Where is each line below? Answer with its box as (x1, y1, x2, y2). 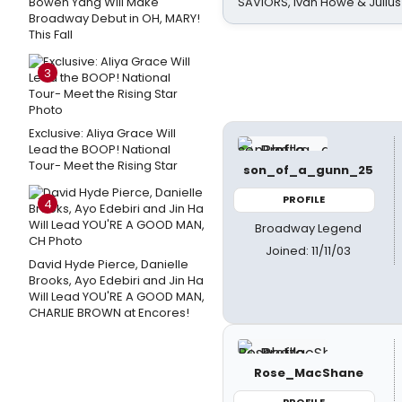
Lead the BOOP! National (29, 141, 170, 158)
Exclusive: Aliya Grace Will (29, 125, 176, 142)
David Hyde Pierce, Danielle (29, 256, 188, 273)
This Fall (29, 26, 73, 43)
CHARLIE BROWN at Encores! (29, 304, 189, 321)
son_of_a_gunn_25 (243, 162, 374, 179)
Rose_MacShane (253, 364, 363, 381)
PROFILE (283, 192, 326, 206)
